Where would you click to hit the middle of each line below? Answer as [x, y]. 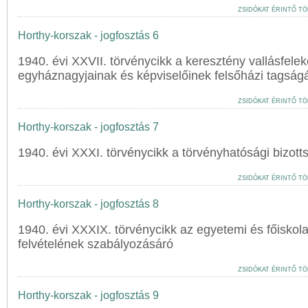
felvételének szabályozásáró [96, 244]
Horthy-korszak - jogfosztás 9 [88, 295]
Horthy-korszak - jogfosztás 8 [88, 204]
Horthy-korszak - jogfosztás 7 [88, 127]
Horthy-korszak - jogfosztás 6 [88, 35]
